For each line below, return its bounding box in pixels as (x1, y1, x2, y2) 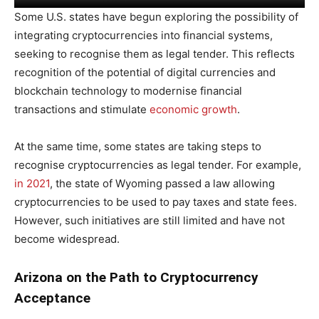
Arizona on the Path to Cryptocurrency (14, 268, 258, 286)
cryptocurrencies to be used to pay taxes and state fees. (14, 194, 297, 209)
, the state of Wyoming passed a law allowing (50, 176, 275, 190)
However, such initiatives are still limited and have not (14, 213, 285, 227)
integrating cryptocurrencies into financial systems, (14, 28, 273, 42)
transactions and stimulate (14, 102, 150, 116)
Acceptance (14, 289, 90, 306)
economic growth (150, 102, 237, 116)
